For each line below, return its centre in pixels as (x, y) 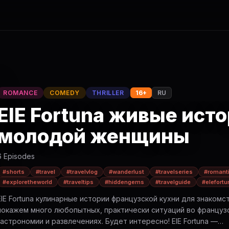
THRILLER (108, 93)
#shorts (14, 172)
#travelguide (173, 182)
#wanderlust (127, 172)
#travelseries (174, 172)
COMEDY (65, 93)
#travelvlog (82, 172)
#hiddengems (124, 182)
